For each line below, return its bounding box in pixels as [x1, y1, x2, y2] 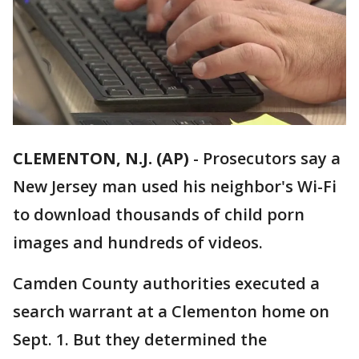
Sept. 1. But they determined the [13, 329, 267, 351]
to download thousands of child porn [13, 204, 305, 226]
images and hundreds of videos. [13, 232, 263, 254]
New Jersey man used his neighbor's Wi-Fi [13, 175, 337, 198]
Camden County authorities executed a [13, 272, 320, 295]
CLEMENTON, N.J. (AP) [13, 147, 189, 170]
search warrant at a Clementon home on [13, 301, 329, 323]
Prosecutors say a [203, 147, 341, 170]
